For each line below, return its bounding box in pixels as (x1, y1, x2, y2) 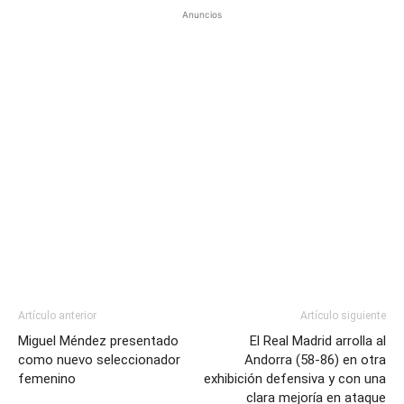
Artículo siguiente (300, 308, 386, 322)
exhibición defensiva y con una (204, 370, 386, 387)
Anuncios (182, 8, 222, 20)
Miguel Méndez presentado (18, 332, 179, 349)
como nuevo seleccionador (18, 351, 180, 368)
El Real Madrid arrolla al (250, 332, 386, 349)
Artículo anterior (18, 308, 96, 322)
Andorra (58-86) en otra (244, 351, 386, 368)
